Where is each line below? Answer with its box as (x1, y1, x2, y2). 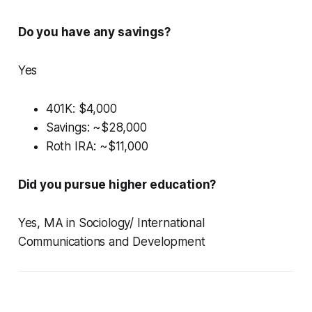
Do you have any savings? (17, 25, 171, 40)
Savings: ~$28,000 (45, 120, 147, 135)
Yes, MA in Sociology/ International (17, 216, 205, 231)
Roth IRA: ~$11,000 (45, 139, 148, 154)
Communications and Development (17, 235, 205, 249)
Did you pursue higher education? (17, 178, 217, 192)
